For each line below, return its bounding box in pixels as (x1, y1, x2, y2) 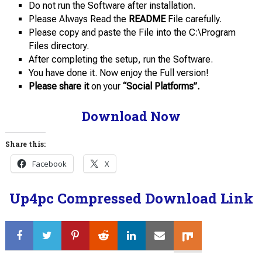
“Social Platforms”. (120, 81, 199, 92)
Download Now (81, 108, 181, 125)
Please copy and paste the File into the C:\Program (28, 27, 236, 39)
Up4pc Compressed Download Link (9, 189, 253, 208)
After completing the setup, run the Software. (28, 54, 213, 65)
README (128, 13, 166, 25)
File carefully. (165, 13, 222, 25)
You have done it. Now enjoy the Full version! (28, 67, 209, 79)
